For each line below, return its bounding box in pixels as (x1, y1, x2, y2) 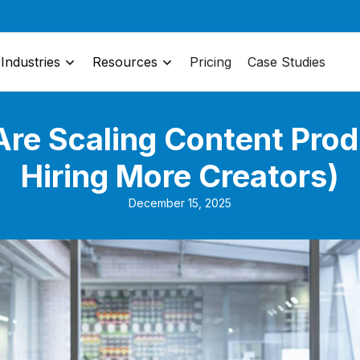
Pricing (190, 54, 231, 70)
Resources (92, 54, 157, 70)
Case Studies (247, 54, 325, 70)
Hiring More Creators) (21, 157, 339, 194)
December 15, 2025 (129, 196, 231, 210)
